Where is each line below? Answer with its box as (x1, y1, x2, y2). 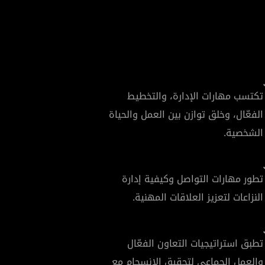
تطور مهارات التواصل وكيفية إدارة (122, 169, 263, 188)
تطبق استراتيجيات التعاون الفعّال (127, 234, 263, 253)
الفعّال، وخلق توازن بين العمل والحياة (109, 105, 263, 124)
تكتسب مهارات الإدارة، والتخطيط (127, 86, 263, 105)
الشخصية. (224, 123, 263, 142)
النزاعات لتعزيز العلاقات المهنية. (132, 188, 263, 206)
